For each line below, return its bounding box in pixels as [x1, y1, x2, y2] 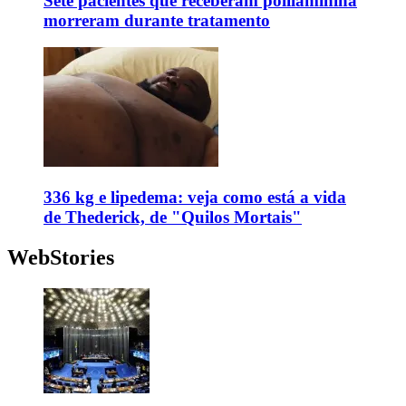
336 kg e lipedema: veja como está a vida [43, 187, 346, 207]
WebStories [7, 245, 114, 269]
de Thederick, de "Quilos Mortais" [43, 207, 302, 227]
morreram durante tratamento [43, 10, 270, 30]
